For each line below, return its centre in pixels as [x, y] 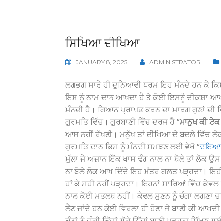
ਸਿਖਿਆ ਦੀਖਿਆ [102, 43]
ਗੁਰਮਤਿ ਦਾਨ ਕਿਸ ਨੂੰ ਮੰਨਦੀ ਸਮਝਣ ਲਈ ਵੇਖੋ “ [132, 147]
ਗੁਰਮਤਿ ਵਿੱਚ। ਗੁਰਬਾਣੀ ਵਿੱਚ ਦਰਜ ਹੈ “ [122, 122]
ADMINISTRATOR [175, 62]
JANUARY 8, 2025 [102, 62]
